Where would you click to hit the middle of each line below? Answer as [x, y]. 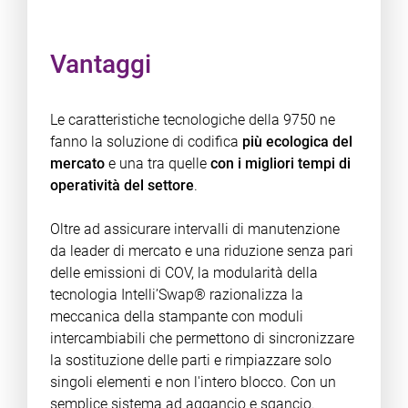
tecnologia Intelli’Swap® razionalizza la [176, 295]
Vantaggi [100, 64]
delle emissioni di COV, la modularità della [184, 273]
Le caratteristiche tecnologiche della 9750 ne [192, 120]
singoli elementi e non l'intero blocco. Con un [193, 382]
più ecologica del [297, 142]
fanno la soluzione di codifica [146, 142]
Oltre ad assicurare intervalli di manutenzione [194, 229]
